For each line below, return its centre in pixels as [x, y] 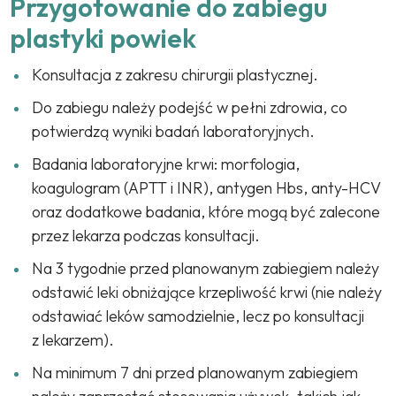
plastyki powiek [103, 38]
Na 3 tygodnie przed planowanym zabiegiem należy [206, 268]
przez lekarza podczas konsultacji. [146, 235]
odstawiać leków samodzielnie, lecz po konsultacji [198, 316]
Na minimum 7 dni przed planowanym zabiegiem [195, 372]
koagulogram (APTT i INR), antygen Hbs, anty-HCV [207, 187]
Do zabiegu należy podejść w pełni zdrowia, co [190, 107]
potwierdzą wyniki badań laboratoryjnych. [174, 131]
